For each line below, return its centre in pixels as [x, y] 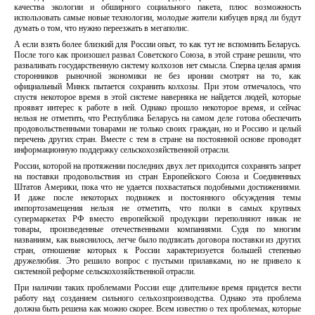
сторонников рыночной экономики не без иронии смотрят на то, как [157, 76]
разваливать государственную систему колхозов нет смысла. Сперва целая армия [157, 65]
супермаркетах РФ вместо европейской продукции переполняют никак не [157, 219]
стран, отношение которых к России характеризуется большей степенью [157, 250]
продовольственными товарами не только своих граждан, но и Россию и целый [157, 129]
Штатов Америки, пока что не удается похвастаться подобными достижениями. [157, 187]
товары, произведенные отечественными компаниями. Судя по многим [157, 229]
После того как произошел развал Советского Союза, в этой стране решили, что [157, 55]
